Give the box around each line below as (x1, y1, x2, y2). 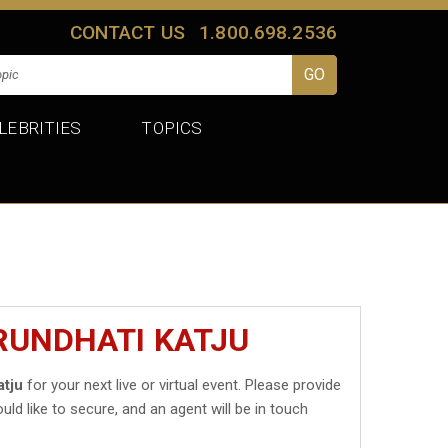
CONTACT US (69, 20, 186, 44)
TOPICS (141, 117, 203, 138)
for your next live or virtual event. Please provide (23, 375, 342, 394)
